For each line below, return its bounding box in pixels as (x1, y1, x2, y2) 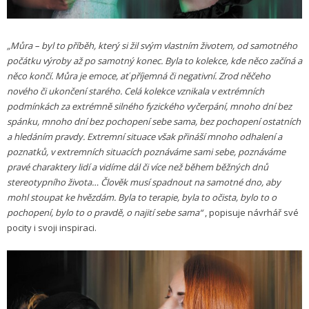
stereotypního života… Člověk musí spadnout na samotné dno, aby (7, 176, 281, 189)
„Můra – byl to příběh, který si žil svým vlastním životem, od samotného (7, 39, 297, 52)
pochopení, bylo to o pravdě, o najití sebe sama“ (7, 206, 203, 219)
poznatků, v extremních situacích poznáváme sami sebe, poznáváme (7, 146, 286, 159)
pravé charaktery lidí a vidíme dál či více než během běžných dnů (7, 161, 268, 174)
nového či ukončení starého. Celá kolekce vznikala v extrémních (7, 85, 264, 98)
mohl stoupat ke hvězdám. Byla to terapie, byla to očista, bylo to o (7, 191, 277, 204)
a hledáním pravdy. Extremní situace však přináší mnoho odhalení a (7, 130, 282, 143)
